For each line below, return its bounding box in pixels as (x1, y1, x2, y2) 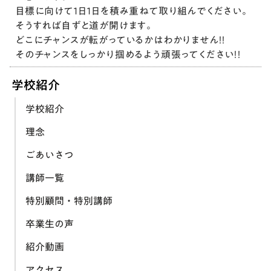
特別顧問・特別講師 (25, 191, 113, 211)
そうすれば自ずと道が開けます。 (16, 15, 154, 35)
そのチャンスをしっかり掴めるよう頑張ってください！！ (16, 44, 241, 64)
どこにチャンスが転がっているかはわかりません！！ (16, 30, 226, 50)
